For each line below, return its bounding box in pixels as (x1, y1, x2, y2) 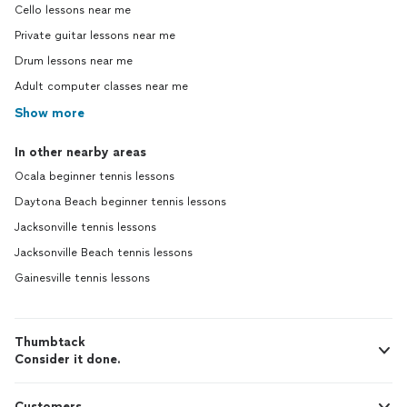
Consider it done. (15, 352, 121, 367)
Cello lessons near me (15, 4, 131, 16)
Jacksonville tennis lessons (15, 221, 156, 233)
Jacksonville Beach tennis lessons (15, 246, 193, 259)
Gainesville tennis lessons (15, 272, 150, 284)
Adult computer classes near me (15, 80, 188, 93)
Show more (15, 105, 84, 121)
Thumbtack (15, 334, 85, 350)
